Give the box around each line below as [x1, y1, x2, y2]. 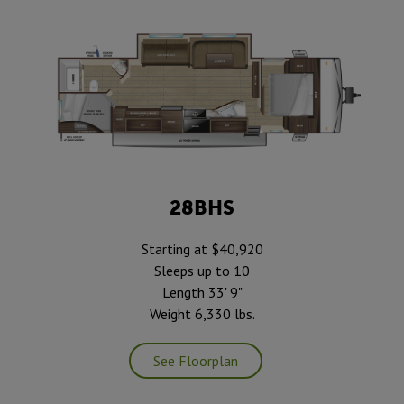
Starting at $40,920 [141, 240, 263, 259]
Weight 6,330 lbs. [149, 305, 255, 324]
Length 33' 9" [161, 283, 243, 302]
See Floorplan [152, 352, 238, 371]
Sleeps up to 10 [154, 262, 250, 280]
